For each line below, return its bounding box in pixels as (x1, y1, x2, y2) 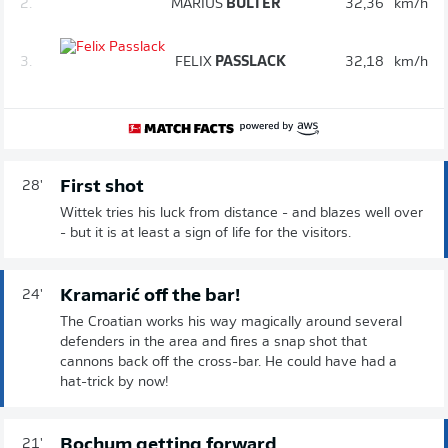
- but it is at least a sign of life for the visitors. (60, 225, 351, 241)
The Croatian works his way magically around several (60, 314, 402, 330)
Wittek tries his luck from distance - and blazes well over (60, 205, 423, 221)
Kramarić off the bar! (60, 286, 240, 306)
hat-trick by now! (60, 374, 169, 390)
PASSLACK (212, 54, 286, 70)
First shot (60, 177, 144, 197)
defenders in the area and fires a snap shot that (60, 334, 367, 350)
